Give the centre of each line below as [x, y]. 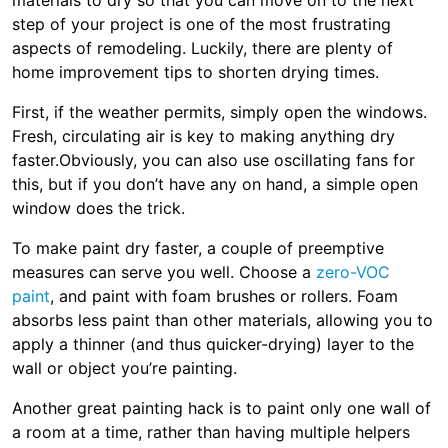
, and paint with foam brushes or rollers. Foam [224, 296]
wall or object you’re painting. [124, 368]
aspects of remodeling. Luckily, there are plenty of [202, 48]
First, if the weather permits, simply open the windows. [219, 112]
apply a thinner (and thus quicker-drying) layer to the [213, 344]
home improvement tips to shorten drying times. [195, 72]
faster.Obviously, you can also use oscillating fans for [213, 160]
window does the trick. [98, 208]
